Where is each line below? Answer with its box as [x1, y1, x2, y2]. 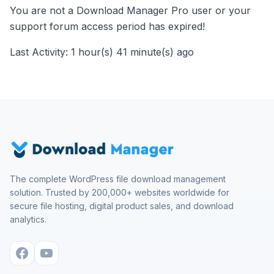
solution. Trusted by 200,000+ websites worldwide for [10, 187, 229, 198]
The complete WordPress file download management [10, 174, 226, 184]
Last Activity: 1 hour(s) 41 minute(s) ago [10, 46, 194, 58]
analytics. [10, 214, 46, 224]
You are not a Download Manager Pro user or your [10, 4, 251, 17]
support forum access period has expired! [10, 20, 205, 32]
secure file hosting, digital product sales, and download [10, 201, 234, 211]
